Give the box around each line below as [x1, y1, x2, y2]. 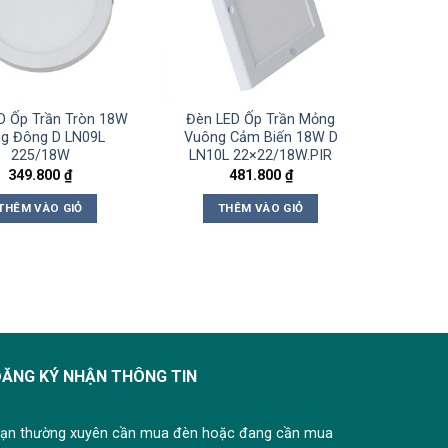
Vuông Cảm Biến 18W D [183, 129, 338, 147]
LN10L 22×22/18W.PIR [189, 147, 333, 165]
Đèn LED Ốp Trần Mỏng [186, 111, 336, 129]
